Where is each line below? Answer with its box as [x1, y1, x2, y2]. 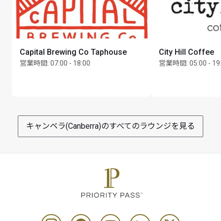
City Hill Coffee [159, 47, 214, 57]
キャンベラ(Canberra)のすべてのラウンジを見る [26, 121, 195, 131]
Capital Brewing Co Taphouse [20, 47, 127, 57]
